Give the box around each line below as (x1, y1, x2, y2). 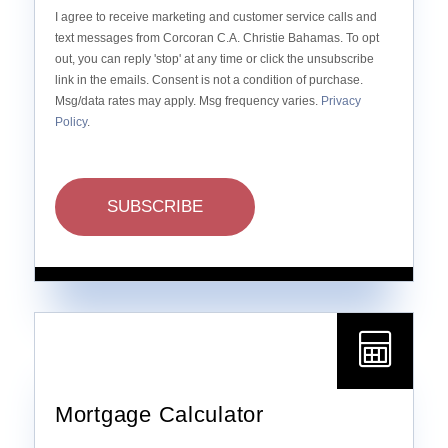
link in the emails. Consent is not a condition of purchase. (55, 73, 363, 88)
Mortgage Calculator (55, 402, 264, 428)
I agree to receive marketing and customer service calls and (55, 10, 377, 25)
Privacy (321, 94, 361, 109)
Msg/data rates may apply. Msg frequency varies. (55, 94, 321, 109)
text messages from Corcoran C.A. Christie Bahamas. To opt (55, 31, 379, 46)
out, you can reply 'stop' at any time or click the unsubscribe (55, 52, 374, 67)
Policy (55, 115, 87, 130)
